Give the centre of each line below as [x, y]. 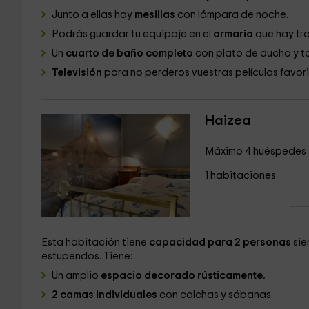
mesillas [156, 15]
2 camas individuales [104, 295]
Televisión [78, 73]
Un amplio [76, 276]
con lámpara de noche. [233, 15]
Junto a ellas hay [93, 15]
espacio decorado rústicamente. [184, 276]
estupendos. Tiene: [87, 256]
